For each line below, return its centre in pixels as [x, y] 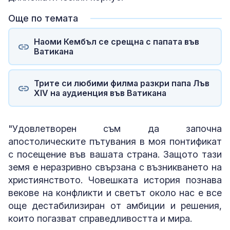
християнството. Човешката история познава [115, 180]
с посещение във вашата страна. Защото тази [115, 154]
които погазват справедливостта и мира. [100, 218]
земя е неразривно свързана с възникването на [115, 167]
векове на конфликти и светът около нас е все [115, 193]
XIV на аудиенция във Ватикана [100, 93]
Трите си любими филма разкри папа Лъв [121, 83]
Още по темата [43, 18]
